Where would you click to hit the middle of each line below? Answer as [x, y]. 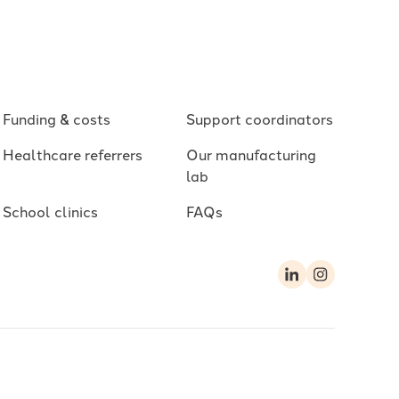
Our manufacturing [252, 154]
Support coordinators [260, 118]
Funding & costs [56, 118]
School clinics [50, 211]
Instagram [355, 284]
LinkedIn [319, 284]
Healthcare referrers [72, 154]
